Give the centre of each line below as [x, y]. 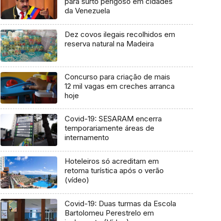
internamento [87, 138]
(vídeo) [77, 180]
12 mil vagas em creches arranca [119, 86]
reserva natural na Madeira [109, 43]
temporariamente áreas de [109, 128]
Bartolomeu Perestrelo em [109, 213]
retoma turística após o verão [114, 170]
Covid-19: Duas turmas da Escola [120, 203]
